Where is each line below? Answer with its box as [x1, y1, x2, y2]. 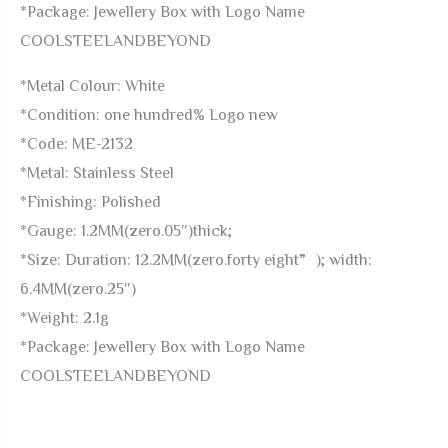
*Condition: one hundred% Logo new [20, 106, 278, 122]
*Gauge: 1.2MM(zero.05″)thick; [20, 222, 232, 238]
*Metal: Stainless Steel [20, 164, 174, 180]
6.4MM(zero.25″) [20, 280, 136, 296]
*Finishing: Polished [20, 193, 161, 209]
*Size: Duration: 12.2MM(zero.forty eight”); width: [20, 251, 372, 267]
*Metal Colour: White [20, 77, 165, 93]
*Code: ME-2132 [20, 135, 133, 151]
